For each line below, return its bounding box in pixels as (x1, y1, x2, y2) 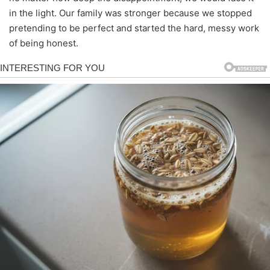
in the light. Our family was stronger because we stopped (9, 7, 252, 19)
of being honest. (9, 37, 78, 49)
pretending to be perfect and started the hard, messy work (9, 22, 259, 34)
